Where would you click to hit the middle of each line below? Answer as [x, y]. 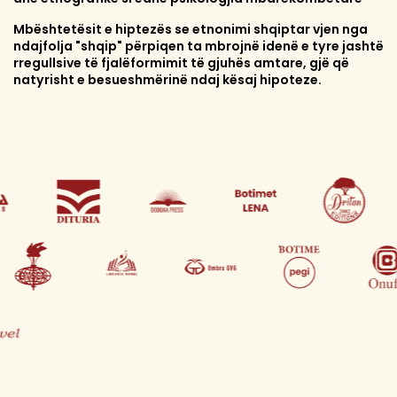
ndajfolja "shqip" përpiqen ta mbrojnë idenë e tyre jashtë [198, 46]
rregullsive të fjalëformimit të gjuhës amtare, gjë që [181, 63]
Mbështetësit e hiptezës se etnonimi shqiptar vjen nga [191, 29]
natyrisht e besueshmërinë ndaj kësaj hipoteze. [167, 80]
